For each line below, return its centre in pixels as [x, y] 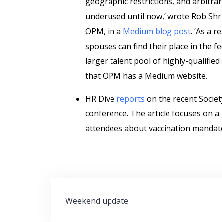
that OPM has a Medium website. [146, 76]
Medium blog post [157, 31]
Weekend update [97, 201]
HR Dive [101, 99]
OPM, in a [104, 31]
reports [131, 99]
